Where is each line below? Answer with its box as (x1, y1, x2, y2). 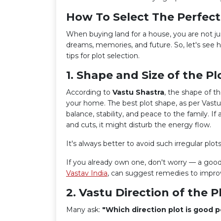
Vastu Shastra (112, 88, 164, 97)
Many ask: (66, 205, 102, 214)
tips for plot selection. (66, 51, 140, 60)
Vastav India (66, 169, 108, 178)
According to (66, 88, 112, 97)
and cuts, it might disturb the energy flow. (66, 120, 211, 129)
